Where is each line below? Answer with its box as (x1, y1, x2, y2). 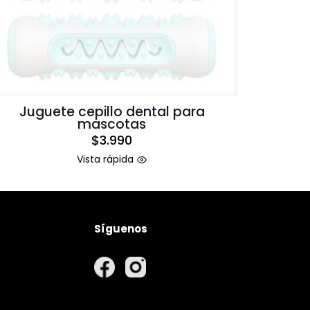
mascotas (77, 115, 147, 134)
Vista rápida (77, 152, 134, 167)
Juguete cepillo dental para (19, 102, 205, 122)
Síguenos (94, 221, 147, 237)
